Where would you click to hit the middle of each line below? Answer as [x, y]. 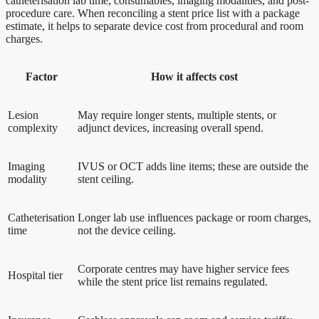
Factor [41, 76]
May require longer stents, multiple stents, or [177, 115]
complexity [33, 127]
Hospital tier [35, 275]
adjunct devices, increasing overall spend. [171, 127]
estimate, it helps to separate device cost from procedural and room [155, 26]
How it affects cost [194, 76]
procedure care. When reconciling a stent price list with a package [153, 13]
